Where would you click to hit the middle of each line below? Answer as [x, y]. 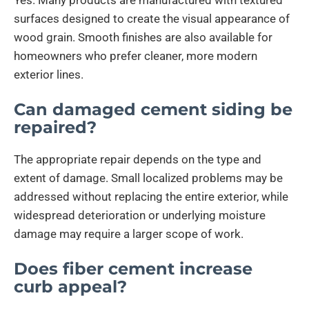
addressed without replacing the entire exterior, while [151, 196]
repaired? [55, 127]
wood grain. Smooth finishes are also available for [143, 37]
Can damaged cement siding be [153, 109]
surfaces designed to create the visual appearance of [152, 18]
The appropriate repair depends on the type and [138, 159]
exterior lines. [49, 74]
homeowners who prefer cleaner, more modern [136, 56]
